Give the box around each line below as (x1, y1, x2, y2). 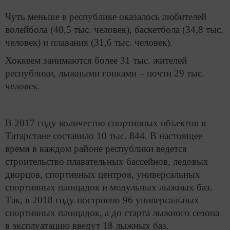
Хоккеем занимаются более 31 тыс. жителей (5, 55, 187, 66)
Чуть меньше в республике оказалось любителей (5, 11, 206, 22)
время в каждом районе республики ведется (5, 143, 187, 154)
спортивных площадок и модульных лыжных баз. (5, 181, 213, 193)
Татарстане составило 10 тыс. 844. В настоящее (5, 130, 202, 141)
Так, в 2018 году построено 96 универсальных (5, 194, 199, 205)
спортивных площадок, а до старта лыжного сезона (5, 207, 219, 218)
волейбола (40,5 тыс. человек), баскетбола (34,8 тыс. (5, 24, 223, 35)
